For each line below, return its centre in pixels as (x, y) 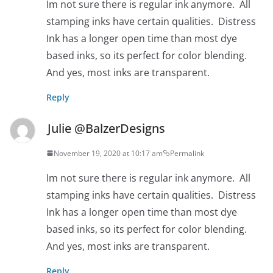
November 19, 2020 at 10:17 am (108, 153)
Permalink (187, 153)
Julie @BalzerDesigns (106, 128)
